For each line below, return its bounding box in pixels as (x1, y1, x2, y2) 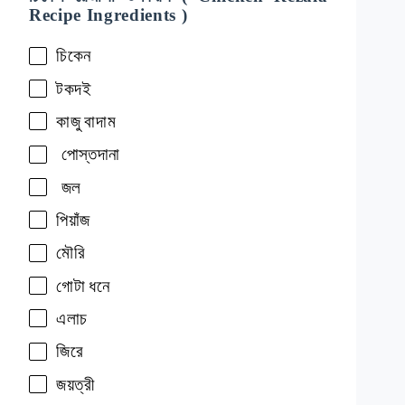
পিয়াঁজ (56, 210, 90, 230)
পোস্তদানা (61, 145, 121, 165)
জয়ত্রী (56, 374, 95, 394)
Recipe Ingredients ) (29, 5, 188, 25)
